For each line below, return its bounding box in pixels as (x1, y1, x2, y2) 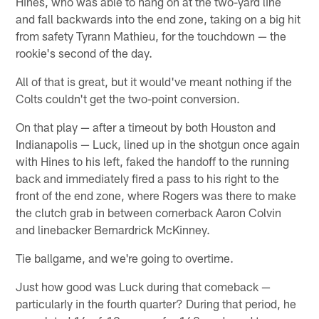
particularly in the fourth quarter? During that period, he (16, 296, 297, 310)
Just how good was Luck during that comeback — (16, 278, 271, 293)
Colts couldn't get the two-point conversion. (16, 90, 241, 105)
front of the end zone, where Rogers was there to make (16, 187, 297, 202)
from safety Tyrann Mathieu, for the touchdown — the (16, 28, 287, 43)
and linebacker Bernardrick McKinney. (16, 221, 211, 236)
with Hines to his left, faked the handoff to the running (16, 153, 290, 168)
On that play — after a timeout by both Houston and (16, 119, 276, 134)
